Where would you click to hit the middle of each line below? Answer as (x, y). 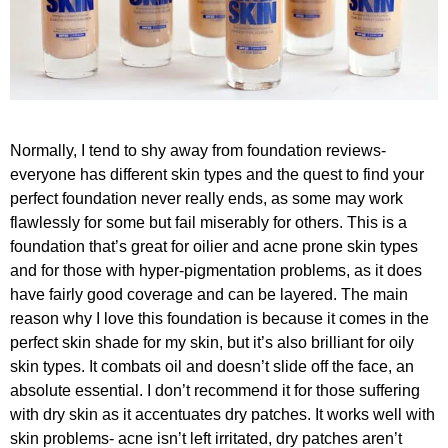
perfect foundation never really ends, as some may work (206, 198)
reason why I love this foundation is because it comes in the (219, 318)
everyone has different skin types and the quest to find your (217, 174)
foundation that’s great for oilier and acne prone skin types (214, 246)
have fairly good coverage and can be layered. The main (209, 294)
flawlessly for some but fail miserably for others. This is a (208, 222)
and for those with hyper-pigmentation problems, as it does (216, 270)
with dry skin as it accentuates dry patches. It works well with (222, 414)
